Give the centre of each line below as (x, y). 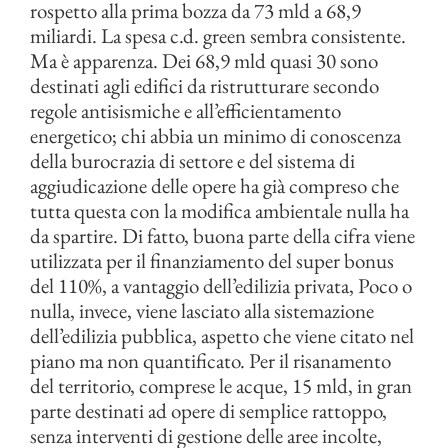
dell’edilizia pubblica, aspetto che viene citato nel (222, 336)
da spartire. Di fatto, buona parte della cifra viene (222, 236)
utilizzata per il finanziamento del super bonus (212, 261)
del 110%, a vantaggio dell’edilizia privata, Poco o (221, 286)
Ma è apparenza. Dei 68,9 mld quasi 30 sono (204, 61)
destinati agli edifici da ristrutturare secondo (204, 86)
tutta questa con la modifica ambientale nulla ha (219, 211)
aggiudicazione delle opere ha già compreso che (214, 186)
